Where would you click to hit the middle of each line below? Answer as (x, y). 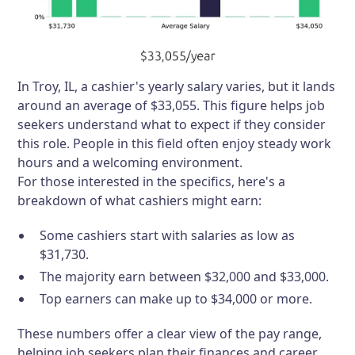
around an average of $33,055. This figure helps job (172, 106)
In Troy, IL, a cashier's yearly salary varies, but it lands (177, 87)
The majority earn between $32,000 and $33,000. (185, 277)
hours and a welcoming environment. (130, 163)
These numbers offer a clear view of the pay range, (170, 334)
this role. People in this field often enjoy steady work (175, 144)
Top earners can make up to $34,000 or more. (176, 299)
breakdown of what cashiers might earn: (140, 201)
